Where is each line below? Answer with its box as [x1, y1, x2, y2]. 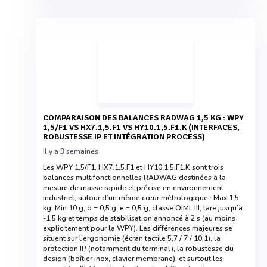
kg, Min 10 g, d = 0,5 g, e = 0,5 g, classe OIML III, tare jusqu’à [43, 203, 243, 213]
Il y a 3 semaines [43, 147, 98, 156]
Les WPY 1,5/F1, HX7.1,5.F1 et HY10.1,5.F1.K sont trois [43, 163, 223, 172]
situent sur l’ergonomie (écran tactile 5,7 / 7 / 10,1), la [43, 234, 221, 243]
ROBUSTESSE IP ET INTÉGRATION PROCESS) [43, 132, 205, 142]
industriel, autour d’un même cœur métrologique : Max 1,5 [43, 193, 239, 203]
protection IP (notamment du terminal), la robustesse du [43, 244, 234, 253]
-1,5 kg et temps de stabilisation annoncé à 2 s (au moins [43, 213, 235, 223]
